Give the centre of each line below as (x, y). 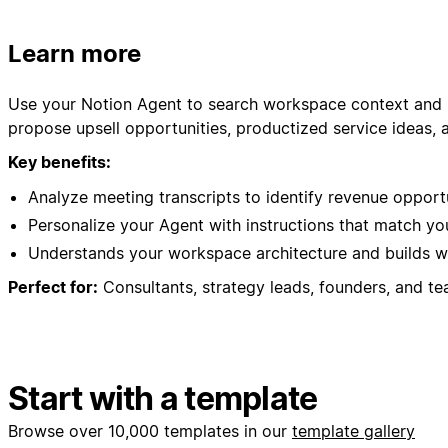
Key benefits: (59, 162)
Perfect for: (53, 287)
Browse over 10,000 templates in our (150, 431)
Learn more (74, 53)
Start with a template (163, 399)
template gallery (353, 431)
